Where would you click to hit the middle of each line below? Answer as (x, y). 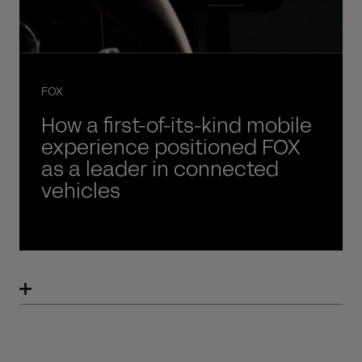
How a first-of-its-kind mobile (176, 125)
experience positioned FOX (170, 147)
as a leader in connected (160, 169)
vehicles (80, 191)
